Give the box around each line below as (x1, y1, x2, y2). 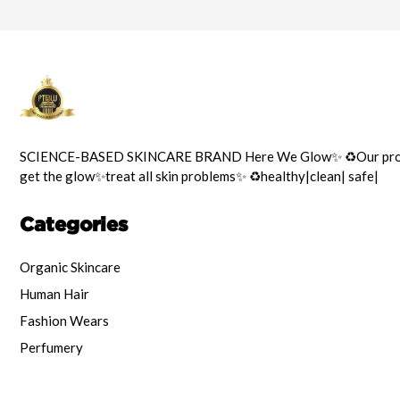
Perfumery (20, 339, 83, 356)
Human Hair (20, 286, 89, 303)
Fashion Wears (20, 312, 109, 329)
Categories (20, 212, 128, 236)
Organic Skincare (20, 259, 121, 276)
